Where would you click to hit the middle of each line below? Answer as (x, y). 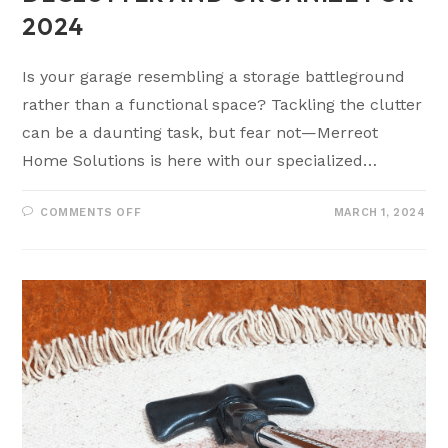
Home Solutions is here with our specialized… (200, 161)
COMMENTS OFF (91, 213)
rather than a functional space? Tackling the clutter (222, 105)
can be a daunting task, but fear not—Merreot (200, 133)
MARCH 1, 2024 (379, 213)
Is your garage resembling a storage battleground (214, 77)
